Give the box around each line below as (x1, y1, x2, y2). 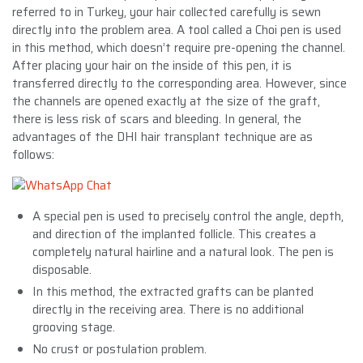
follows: (12, 144, 54, 164)
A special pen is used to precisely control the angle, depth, (32, 206, 344, 226)
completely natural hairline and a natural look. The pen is (32, 241, 334, 262)
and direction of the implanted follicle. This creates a (32, 224, 316, 244)
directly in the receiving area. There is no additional (32, 299, 304, 319)
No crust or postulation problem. (32, 339, 207, 359)
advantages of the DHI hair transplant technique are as (12, 126, 313, 147)
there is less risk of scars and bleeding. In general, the (12, 109, 301, 129)
